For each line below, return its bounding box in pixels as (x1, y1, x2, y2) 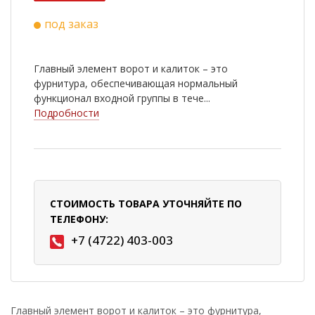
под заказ (44, 16, 98, 32)
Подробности (34, 106, 99, 120)
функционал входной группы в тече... (34, 91, 210, 105)
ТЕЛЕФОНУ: (50, 212, 108, 226)
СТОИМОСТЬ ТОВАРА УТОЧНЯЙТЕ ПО (50, 197, 242, 211)
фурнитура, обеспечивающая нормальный (34, 77, 238, 91)
